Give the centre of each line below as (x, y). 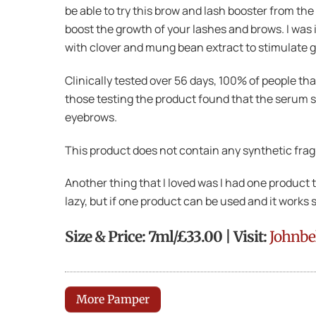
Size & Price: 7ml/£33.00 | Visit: (167, 237)
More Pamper (113, 299)
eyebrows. (91, 117)
